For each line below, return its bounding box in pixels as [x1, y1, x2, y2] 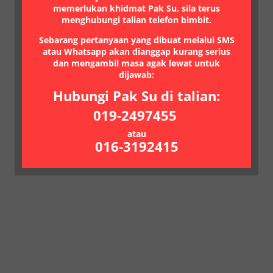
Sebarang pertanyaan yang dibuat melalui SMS [38, 34, 235, 46]
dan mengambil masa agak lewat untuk [53, 57, 220, 69]
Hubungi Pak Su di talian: [53, 87, 220, 105]
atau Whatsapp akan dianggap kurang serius [43, 46, 230, 57]
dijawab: [119, 69, 154, 80]
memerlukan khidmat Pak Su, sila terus [53, 2, 220, 14]
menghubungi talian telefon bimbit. [62, 14, 211, 26]
